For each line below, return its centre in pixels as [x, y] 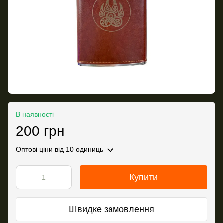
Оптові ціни [34, 150]
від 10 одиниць [78, 150]
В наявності [35, 115]
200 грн [40, 131]
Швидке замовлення [111, 209]
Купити [143, 177]
